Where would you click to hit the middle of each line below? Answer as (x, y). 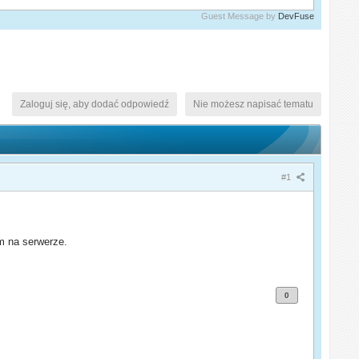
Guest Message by (239, 16)
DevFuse (296, 16)
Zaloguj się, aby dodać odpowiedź (94, 104)
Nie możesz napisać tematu (253, 104)
